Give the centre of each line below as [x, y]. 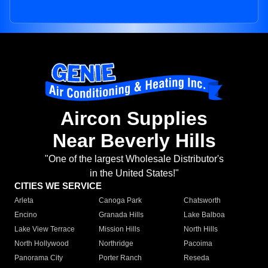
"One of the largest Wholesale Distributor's [134, 159]
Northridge [116, 244]
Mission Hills [120, 229]
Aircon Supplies [134, 119]
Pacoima [198, 244]
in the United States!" [134, 173]
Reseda [196, 258]
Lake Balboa [204, 215]
